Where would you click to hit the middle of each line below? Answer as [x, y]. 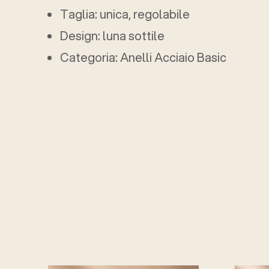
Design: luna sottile [112, 36]
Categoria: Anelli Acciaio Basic [143, 58]
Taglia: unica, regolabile [125, 14]
